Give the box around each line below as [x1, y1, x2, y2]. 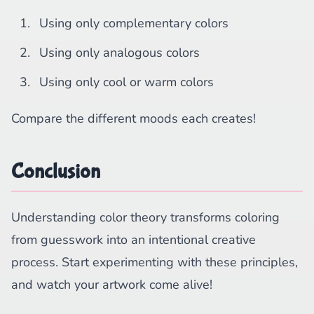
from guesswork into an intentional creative [11, 231, 256, 248]
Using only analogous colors [39, 44, 200, 61]
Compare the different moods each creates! [11, 110, 256, 127]
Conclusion [11, 159, 100, 184]
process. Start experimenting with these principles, [11, 254, 298, 271]
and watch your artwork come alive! [11, 276, 212, 293]
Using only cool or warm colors [39, 74, 214, 90]
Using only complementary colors [39, 15, 228, 32]
